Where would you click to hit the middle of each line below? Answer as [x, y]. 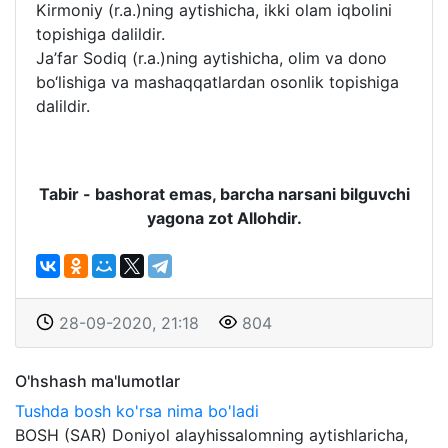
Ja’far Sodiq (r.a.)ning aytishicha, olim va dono [211, 58]
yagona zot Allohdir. [224, 218]
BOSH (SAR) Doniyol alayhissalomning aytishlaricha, [211, 435]
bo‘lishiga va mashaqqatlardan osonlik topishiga [217, 82]
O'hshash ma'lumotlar [97, 381]
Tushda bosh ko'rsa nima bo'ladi [137, 411]
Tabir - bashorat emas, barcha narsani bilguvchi [224, 194]
